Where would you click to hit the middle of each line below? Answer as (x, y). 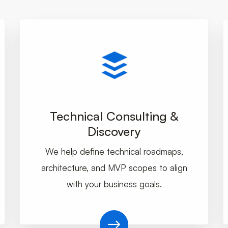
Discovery (114, 132)
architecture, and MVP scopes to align (114, 168)
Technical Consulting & (114, 116)
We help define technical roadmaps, (114, 152)
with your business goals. (114, 184)
